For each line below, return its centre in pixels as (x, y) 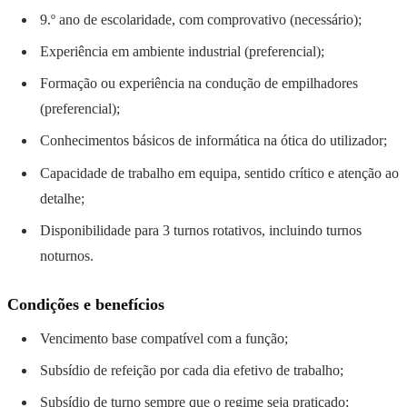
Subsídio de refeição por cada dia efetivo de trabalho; (192, 370)
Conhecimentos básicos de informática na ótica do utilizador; (213, 141)
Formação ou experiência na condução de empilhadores (199, 84)
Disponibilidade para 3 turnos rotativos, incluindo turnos (201, 230)
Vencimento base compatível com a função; (164, 338)
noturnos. (67, 255)
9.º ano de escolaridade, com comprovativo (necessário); (201, 19)
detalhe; (62, 198)
